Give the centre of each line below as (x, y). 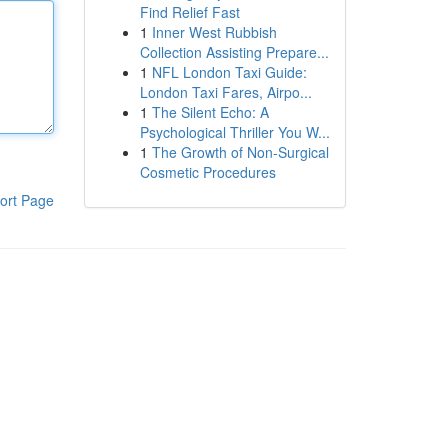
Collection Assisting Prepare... (234, 52)
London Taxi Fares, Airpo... (225, 92)
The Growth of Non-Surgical (240, 152)
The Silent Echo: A (210, 112)
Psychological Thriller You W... (234, 132)
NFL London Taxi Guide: (229, 72)
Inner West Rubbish (214, 32)
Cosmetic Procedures (207, 172)
